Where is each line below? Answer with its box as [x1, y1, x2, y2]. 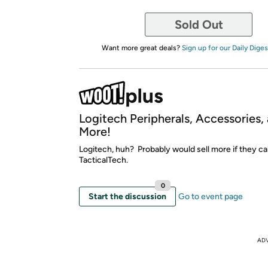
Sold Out [174, 17, 223, 32]
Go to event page [178, 191, 243, 202]
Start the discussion [89, 191, 166, 202]
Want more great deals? [101, 43, 182, 52]
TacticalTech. [79, 154, 130, 165]
